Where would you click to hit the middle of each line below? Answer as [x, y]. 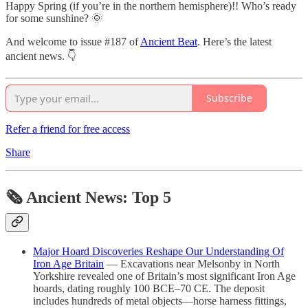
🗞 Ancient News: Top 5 [88, 197]
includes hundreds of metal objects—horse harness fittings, [160, 300]
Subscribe [229, 98]
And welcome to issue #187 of [73, 41]
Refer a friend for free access [68, 129]
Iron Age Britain [68, 263]
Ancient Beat [169, 41]
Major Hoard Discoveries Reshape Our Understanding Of [158, 251]
